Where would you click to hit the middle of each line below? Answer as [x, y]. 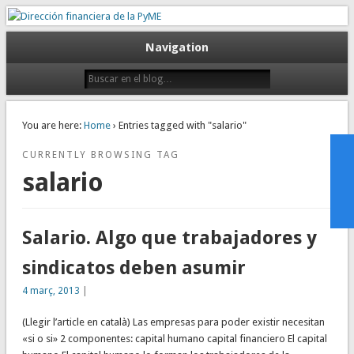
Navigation [177, 48]
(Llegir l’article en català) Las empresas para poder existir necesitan [173, 322]
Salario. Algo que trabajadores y [169, 238]
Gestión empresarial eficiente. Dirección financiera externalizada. [147, 7]
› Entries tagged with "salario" [178, 125]
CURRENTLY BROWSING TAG [100, 154]
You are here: [51, 125]
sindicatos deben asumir [134, 268]
